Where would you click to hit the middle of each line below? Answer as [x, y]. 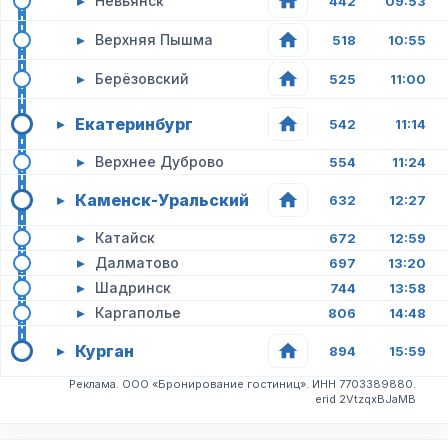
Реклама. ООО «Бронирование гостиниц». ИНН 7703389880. [242, 384]
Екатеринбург [134, 124]
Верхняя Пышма [154, 39]
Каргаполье [138, 312]
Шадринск [133, 287]
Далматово [137, 262]
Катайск [125, 237]
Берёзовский [142, 78]
